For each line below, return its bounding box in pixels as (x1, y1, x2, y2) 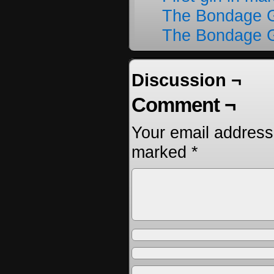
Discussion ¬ (131, 70, 242, 90)
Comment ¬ (131, 94, 235, 116)
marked (131, 143, 191, 161)
